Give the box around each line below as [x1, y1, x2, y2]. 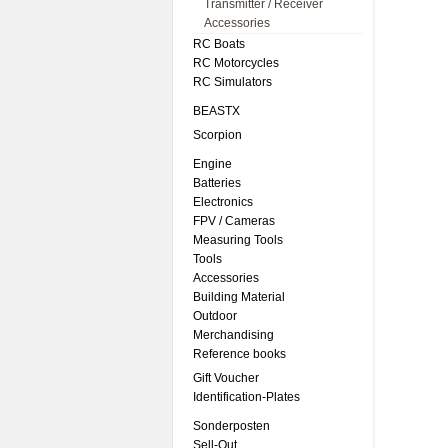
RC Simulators [193, 75, 272, 89]
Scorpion [193, 128, 242, 142]
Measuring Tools [193, 233, 283, 247]
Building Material [193, 290, 285, 304]
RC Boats [193, 37, 245, 51]
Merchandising [193, 328, 274, 342]
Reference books [193, 347, 286, 361]
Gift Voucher [193, 371, 259, 385]
